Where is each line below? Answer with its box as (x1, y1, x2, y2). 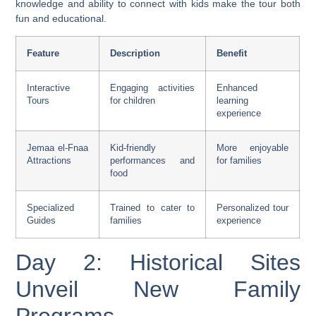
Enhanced (217, 83, 258, 94)
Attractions (27, 156, 72, 166)
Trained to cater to (110, 203, 195, 214)
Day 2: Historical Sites (16, 250, 300, 276)
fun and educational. (16, 12, 107, 24)
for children (110, 96, 156, 107)
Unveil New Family (16, 276, 300, 303)
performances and (110, 156, 195, 166)
